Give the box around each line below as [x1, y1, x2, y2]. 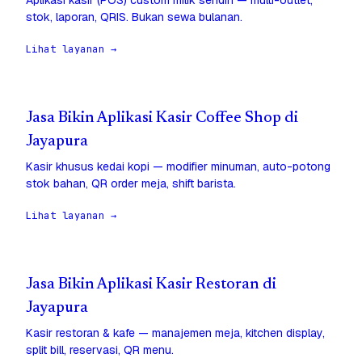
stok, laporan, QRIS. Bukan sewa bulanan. [26, 10, 242, 25]
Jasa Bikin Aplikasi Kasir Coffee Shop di [26, 111, 298, 127]
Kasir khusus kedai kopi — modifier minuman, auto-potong [26, 159, 330, 175]
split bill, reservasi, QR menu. [26, 343, 174, 358]
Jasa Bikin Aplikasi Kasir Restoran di [26, 277, 276, 293]
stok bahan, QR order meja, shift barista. [26, 176, 236, 192]
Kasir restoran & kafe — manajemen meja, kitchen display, [26, 326, 325, 341]
